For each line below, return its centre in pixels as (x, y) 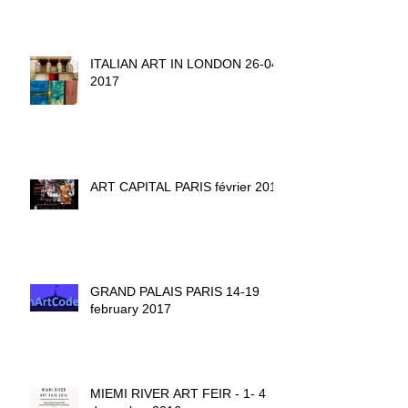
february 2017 (131, 308)
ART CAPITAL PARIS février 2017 (187, 186)
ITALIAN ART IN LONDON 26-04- (187, 63)
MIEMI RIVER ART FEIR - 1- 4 (178, 393)
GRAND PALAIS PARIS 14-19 (158, 291)
